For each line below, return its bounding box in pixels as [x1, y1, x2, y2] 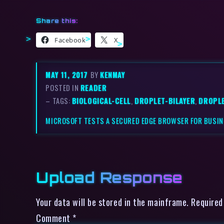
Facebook [54, 35, 86, 44]
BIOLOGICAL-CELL [71, 95, 131, 106]
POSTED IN [45, 82, 80, 93]
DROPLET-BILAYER [134, 95, 195, 106]
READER [80, 82, 107, 93]
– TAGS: [45, 95, 72, 106]
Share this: [36, 16, 78, 24]
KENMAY [100, 69, 125, 80]
